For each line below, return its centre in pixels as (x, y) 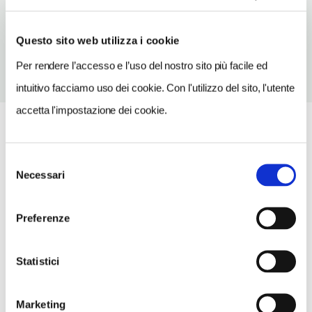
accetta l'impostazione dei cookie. (92, 110)
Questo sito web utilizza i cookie (98, 40)
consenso (28, 194)
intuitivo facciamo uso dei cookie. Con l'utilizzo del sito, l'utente (155, 87)
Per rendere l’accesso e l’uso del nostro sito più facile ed (142, 65)
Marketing (41, 304)
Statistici (38, 261)
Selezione (28, 161)
